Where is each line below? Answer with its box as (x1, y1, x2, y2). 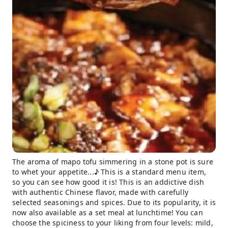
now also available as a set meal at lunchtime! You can (12, 208, 203, 218)
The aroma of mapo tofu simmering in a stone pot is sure (12, 157, 214, 167)
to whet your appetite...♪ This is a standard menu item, (12, 167, 206, 177)
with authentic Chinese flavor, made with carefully (12, 187, 189, 197)
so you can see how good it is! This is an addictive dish (12, 177, 205, 187)
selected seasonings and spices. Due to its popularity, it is (12, 197, 216, 208)
